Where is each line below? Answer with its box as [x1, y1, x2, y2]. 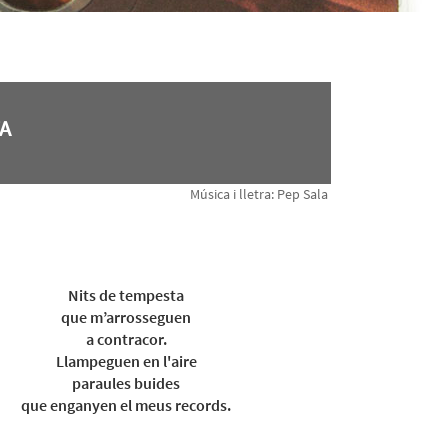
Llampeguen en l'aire [55, 351, 197, 371]
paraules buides [72, 373, 180, 393]
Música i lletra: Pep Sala [189, 185, 331, 203]
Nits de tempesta [68, 285, 184, 305]
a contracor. [85, 329, 167, 349]
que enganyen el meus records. [21, 395, 231, 415]
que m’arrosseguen [61, 307, 191, 327]
